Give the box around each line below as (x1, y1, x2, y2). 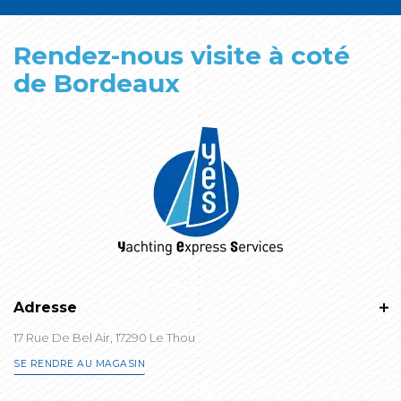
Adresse (13, 298, 77, 316)
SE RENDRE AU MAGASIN (13, 357, 145, 370)
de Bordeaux (13, 67, 180, 98)
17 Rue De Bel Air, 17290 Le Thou (13, 329, 195, 345)
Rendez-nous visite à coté (13, 39, 350, 71)
